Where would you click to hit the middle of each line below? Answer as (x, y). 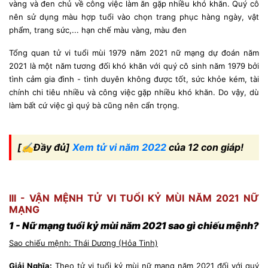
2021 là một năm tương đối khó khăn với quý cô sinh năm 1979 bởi (134, 66)
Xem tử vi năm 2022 (119, 147)
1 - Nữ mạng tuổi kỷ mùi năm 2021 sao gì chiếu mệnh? (134, 225)
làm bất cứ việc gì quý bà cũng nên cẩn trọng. (94, 105)
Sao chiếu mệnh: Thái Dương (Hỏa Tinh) (83, 243)
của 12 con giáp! (205, 147)
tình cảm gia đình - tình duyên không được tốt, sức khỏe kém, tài (134, 79)
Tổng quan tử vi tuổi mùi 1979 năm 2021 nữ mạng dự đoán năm (134, 52)
